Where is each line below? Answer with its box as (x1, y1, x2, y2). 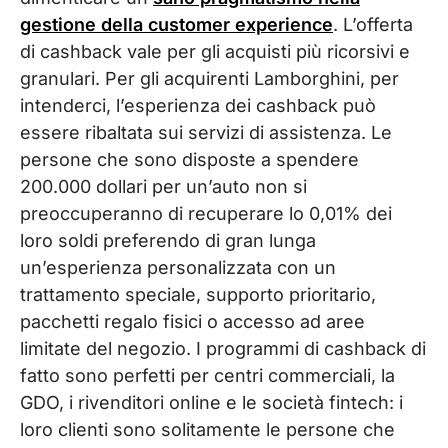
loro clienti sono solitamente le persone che (20, 418, 395, 440)
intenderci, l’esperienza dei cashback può (20, 94, 376, 116)
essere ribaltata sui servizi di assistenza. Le (20, 121, 392, 143)
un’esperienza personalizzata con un (20, 256, 336, 278)
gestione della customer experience (20, 13, 333, 35)
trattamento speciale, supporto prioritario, (20, 283, 376, 305)
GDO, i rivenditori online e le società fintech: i (20, 391, 403, 413)
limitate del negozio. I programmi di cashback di (20, 337, 426, 359)
